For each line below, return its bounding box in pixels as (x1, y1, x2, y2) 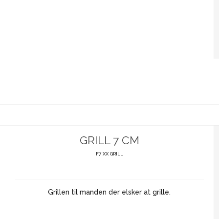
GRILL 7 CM (79, 133, 139, 147)
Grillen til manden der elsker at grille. (48, 188, 171, 197)
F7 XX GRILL (95, 151, 123, 157)
